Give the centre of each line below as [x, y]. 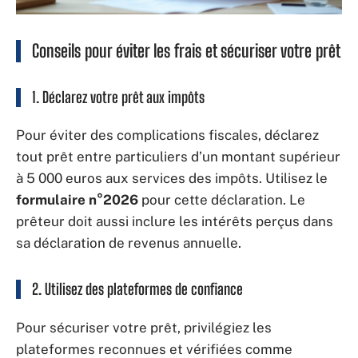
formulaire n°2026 [77, 200]
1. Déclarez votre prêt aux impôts [118, 97]
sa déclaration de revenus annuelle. [129, 243]
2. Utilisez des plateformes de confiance [137, 289]
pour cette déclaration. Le [222, 200]
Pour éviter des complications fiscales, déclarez [167, 135]
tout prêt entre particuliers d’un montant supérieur [178, 157]
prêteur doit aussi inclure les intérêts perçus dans [175, 222]
